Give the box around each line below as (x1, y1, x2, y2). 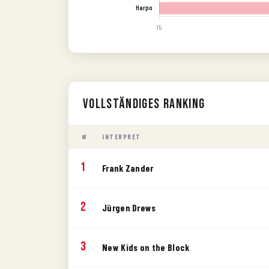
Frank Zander (102, 162, 154, 174)
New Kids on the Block (102, 241, 190, 253)
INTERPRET (102, 132, 141, 141)
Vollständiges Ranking (83, 95, 205, 112)
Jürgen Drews (102, 201, 156, 213)
